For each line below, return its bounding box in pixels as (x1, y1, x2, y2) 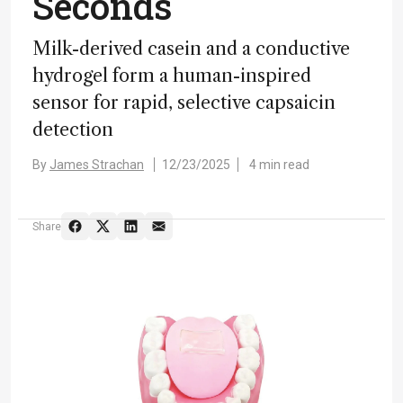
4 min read (249, 157, 309, 172)
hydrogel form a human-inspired (32, 65, 311, 86)
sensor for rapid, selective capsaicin (32, 92, 336, 113)
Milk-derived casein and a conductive (32, 38, 350, 59)
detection (32, 119, 113, 140)
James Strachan (49, 157, 144, 172)
